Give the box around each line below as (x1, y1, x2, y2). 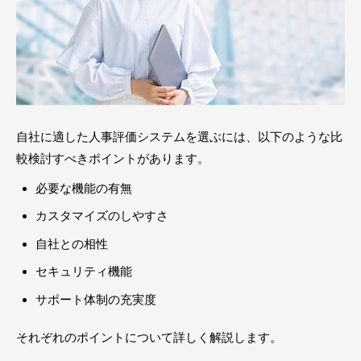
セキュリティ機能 (35, 264, 132, 279)
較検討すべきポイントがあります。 (16, 151, 210, 165)
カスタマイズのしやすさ (35, 209, 168, 223)
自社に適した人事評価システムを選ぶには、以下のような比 (16, 129, 342, 143)
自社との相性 (35, 236, 108, 251)
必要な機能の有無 (35, 180, 132, 195)
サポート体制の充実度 (35, 292, 156, 306)
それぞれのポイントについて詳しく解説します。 (16, 330, 282, 344)
